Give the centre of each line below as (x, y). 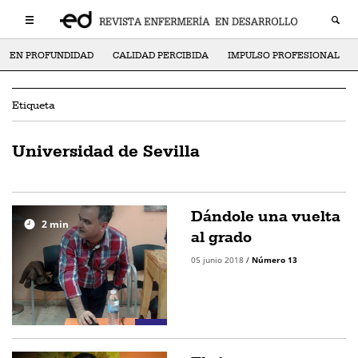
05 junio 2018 (219, 260)
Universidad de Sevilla (106, 150)
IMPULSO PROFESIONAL (284, 55)
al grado (221, 237)
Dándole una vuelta (266, 216)
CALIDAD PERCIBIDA (161, 55)
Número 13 (274, 260)
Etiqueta (34, 105)
